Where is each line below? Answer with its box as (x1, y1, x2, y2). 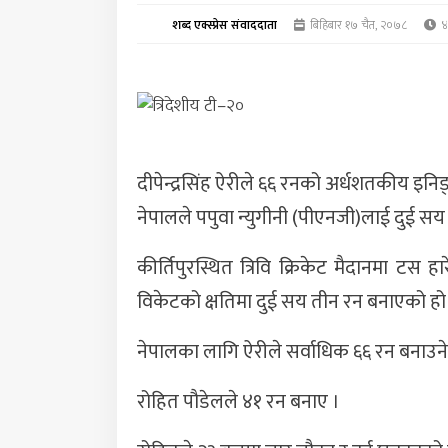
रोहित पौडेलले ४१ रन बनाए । (137, 385, 340, 420)
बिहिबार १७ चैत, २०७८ (306, 14, 407, 35)
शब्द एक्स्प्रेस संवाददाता (172, 14, 277, 35)
